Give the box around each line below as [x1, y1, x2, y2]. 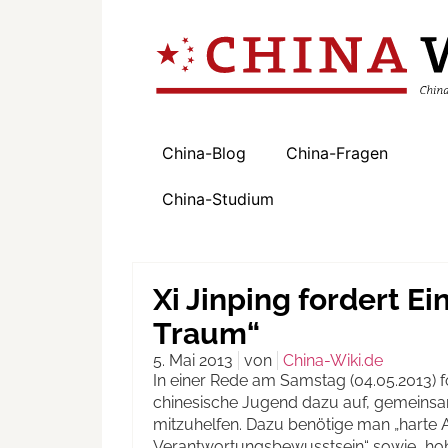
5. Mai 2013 [153, 351, 233, 371]
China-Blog [162, 143, 246, 164]
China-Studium [162, 189, 274, 210]
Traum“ [153, 316, 260, 352]
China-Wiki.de [283, 351, 383, 371]
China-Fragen [286, 143, 388, 164]
